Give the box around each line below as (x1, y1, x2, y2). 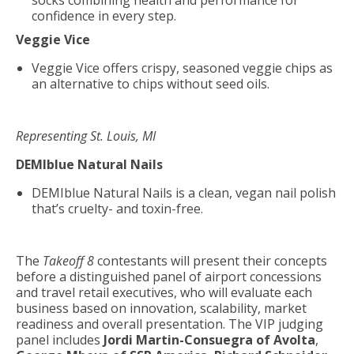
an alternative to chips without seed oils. (32, 75, 269, 92)
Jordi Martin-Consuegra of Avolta (104, 331, 315, 348)
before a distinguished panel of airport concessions (16, 268, 322, 285)
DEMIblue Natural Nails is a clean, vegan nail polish (32, 184, 336, 201)
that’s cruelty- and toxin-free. (32, 200, 206, 217)
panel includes (16, 331, 104, 348)
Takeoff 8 (43, 252, 97, 269)
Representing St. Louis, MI (16, 127, 156, 145)
